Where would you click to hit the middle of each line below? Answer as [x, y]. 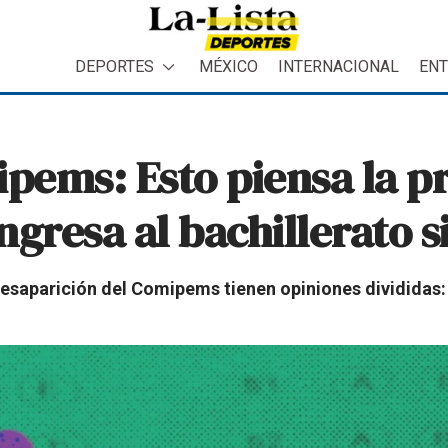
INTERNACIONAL [338, 66]
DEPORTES [114, 66]
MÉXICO [228, 66]
